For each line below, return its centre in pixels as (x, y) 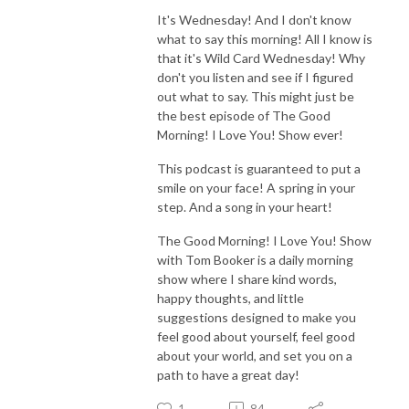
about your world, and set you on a (255, 355)
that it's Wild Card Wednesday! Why (261, 58)
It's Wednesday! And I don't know (254, 19)
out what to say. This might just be (256, 96)
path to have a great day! (228, 374)
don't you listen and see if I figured (255, 77)
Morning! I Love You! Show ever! (250, 134)
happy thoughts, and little (231, 298)
